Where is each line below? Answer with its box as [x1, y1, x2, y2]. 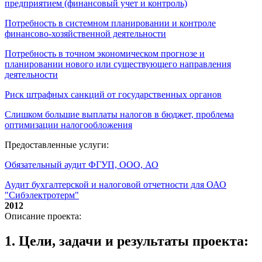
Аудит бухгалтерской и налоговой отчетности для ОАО [5, 180, 226, 190]
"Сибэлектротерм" [5, 190, 79, 201]
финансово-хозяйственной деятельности [5, 29, 166, 39]
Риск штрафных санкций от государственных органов [5, 89, 222, 100]
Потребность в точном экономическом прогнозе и [5, 49, 205, 59]
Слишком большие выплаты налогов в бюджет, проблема [5, 109, 234, 120]
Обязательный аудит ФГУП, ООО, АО [5, 160, 158, 170]
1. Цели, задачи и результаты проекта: [5, 233, 249, 249]
